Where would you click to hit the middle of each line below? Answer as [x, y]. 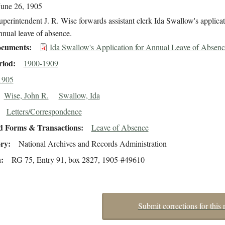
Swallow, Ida [79, 95]
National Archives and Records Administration [92, 144]
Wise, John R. [26, 95]
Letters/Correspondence [44, 111]
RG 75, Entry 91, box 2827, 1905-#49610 [78, 160]
